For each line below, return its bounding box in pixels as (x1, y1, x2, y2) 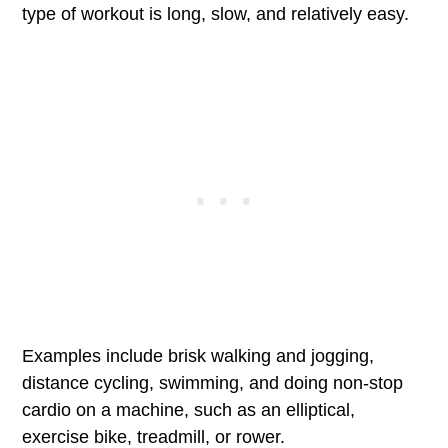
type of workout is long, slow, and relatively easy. (22, 4, 410, 24)
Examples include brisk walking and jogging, (22, 346, 375, 366)
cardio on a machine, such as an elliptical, (22, 400, 356, 420)
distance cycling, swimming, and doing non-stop (22, 373, 404, 393)
